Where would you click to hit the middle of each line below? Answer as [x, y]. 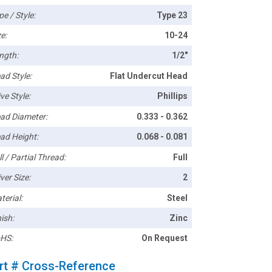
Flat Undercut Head [149, 76]
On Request [165, 238]
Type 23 [172, 15]
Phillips [173, 96]
